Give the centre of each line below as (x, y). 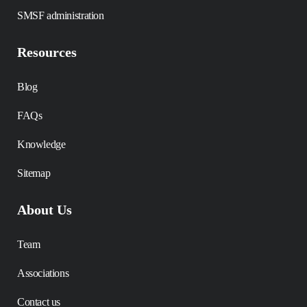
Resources (47, 52)
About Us (45, 210)
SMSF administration (61, 16)
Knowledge (41, 145)
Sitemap (34, 173)
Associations (43, 273)
